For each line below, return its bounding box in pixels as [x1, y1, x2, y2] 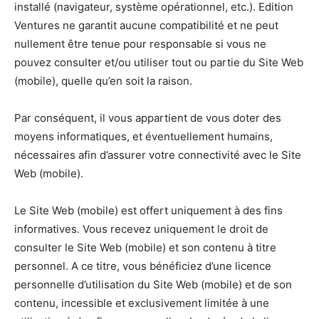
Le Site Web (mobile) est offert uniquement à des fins [14, 204, 283, 218]
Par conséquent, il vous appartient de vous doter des [14, 111, 281, 125]
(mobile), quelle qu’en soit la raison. [14, 74, 192, 88]
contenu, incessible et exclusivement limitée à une [14, 296, 269, 310]
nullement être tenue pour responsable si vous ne [14, 37, 266, 51]
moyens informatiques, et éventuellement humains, [14, 130, 273, 144]
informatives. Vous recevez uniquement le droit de [14, 222, 268, 236]
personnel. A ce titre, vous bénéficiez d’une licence [14, 259, 271, 273]
